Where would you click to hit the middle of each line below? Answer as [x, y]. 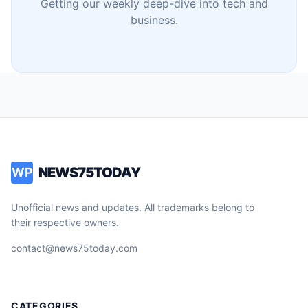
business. [154, 20]
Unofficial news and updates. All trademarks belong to [133, 207]
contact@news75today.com [74, 247]
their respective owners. [65, 222]
